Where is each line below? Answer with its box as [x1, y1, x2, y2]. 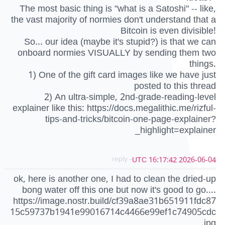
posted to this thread [134, 76, 216, 95]
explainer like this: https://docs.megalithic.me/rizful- [13, 98, 216, 118]
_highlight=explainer [135, 120, 216, 140]
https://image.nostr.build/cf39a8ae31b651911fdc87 [13, 191, 216, 210]
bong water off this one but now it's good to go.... [22, 180, 216, 199]
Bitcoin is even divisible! [121, 21, 216, 40]
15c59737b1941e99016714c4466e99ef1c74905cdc [10, 202, 216, 221]
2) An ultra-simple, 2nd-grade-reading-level [44, 87, 216, 106]
